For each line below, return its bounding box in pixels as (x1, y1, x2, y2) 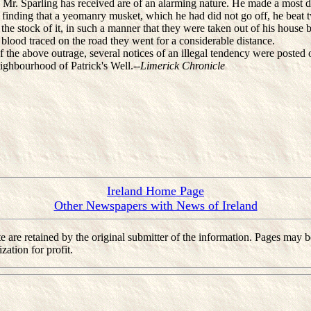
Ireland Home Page (107, 184, 204, 198)
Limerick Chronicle (140, 60, 225, 72)
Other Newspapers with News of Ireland (53, 199, 258, 212)
